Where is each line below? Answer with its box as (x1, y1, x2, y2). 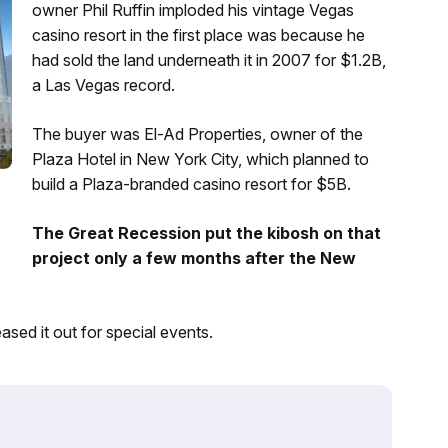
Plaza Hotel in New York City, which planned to (31, 148, 369, 169)
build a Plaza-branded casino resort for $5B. (31, 173, 351, 194)
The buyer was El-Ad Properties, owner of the (31, 123, 363, 144)
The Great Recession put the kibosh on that (31, 222, 381, 243)
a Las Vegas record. (31, 74, 175, 95)
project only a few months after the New (31, 247, 356, 268)
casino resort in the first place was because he (31, 24, 365, 45)
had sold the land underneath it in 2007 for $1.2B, (31, 49, 386, 70)
